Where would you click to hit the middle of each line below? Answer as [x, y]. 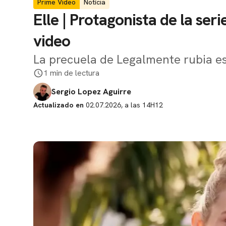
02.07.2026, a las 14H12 [123, 105]
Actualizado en [59, 105]
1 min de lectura [71, 73]
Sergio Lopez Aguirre [91, 92]
